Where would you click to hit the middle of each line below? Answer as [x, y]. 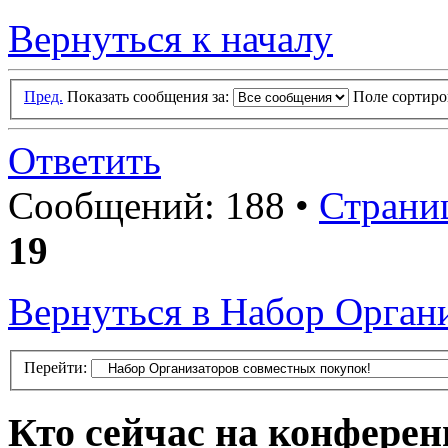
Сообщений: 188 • [163, 205]
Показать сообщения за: [150, 96]
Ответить [84, 160]
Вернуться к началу [170, 39]
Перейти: [55, 367]
